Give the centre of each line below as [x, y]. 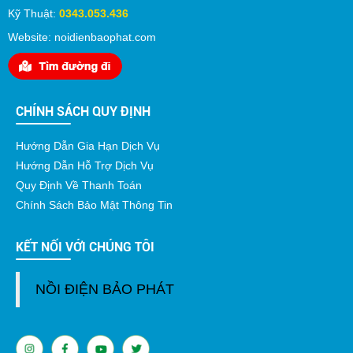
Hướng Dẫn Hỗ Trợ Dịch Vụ [85, 166]
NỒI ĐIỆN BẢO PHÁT [105, 290]
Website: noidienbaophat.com [82, 37]
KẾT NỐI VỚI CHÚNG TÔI [85, 247]
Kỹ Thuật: [33, 14]
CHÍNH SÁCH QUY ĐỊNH [83, 112]
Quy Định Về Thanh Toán [79, 186]
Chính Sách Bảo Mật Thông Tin [94, 205]
